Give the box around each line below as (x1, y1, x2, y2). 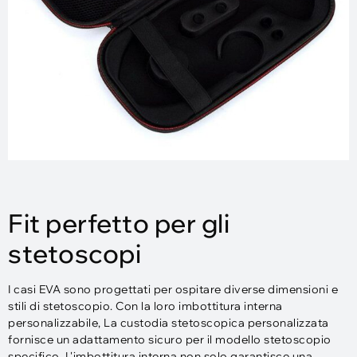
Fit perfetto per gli (8, 207, 229, 240)
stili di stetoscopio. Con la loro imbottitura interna (8, 299, 283, 314)
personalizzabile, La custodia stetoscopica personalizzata (8, 316, 329, 331)
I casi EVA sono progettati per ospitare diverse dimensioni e (8, 282, 338, 297)
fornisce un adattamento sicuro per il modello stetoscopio (8, 332, 331, 347)
